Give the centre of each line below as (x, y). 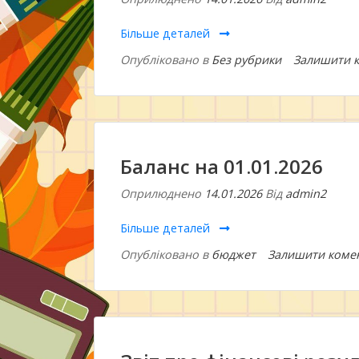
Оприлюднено (162, 194)
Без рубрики (246, 60)
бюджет (234, 254)
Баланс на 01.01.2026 (222, 166)
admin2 (306, 194)
